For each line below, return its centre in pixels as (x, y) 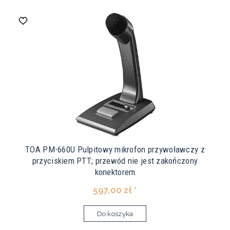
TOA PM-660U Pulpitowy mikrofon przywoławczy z (115, 150)
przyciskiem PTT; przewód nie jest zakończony (115, 161)
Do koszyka (115, 214)
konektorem (115, 172)
